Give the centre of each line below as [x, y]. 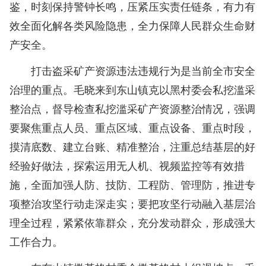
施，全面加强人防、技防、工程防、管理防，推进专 [132, 184]
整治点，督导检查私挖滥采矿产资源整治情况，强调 [132, 108]
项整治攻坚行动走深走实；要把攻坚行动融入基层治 [132, 203]
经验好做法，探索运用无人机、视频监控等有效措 [127, 165]
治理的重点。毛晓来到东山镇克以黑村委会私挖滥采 [132, 89]
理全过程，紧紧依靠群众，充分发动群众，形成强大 [132, 222]
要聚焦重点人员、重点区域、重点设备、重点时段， [132, 127]
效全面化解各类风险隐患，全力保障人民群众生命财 [132, 25]
